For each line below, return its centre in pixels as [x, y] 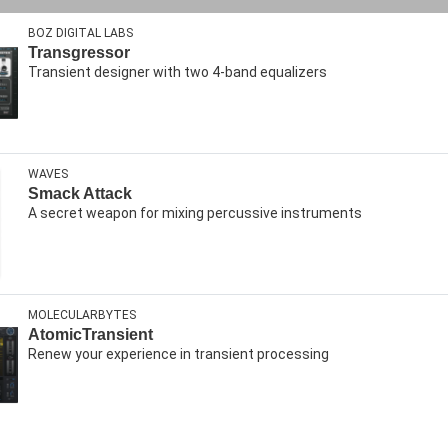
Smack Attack [80, 193]
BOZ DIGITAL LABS [80, 33]
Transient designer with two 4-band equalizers [177, 72]
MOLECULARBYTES [82, 315]
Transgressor [79, 52]
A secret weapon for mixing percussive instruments [195, 213]
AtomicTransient [90, 334]
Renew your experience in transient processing [178, 354]
